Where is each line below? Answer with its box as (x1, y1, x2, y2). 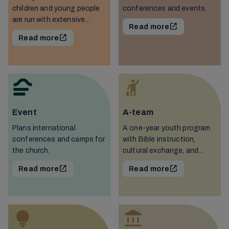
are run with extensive (12, 15, 85, 24)
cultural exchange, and (123, 146, 199, 154)
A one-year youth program (123, 124, 211, 132)
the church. (12, 146, 50, 154)
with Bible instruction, (123, 135, 196, 143)
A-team (123, 107, 153, 117)
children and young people (12, 4, 100, 12)
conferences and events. (123, 4, 207, 12)
